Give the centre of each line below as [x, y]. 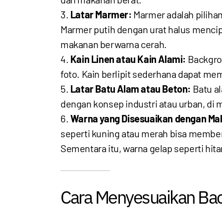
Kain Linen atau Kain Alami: [128, 59]
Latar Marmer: [101, 14]
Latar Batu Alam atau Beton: [131, 89]
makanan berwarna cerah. [114, 44]
